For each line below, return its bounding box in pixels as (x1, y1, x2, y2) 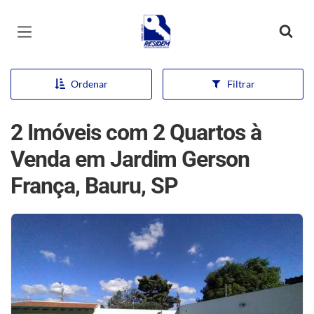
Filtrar (226, 78, 255, 90)
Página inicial (134, 13, 213, 29)
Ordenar (70, 78, 108, 90)
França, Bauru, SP (11, 172, 178, 199)
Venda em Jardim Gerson (11, 146, 250, 172)
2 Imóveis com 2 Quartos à (11, 119, 261, 146)
